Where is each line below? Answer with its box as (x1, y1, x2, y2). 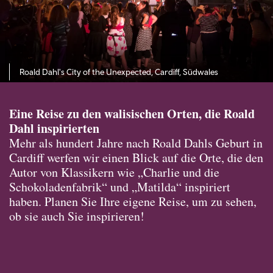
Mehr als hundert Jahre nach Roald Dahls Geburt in (9, 135, 263, 152)
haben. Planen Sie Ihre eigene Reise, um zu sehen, (9, 193, 257, 210)
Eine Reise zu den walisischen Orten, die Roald (9, 105, 255, 123)
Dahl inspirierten (9, 119, 99, 138)
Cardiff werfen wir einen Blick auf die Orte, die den (9, 149, 263, 166)
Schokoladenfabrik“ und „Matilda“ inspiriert (9, 179, 230, 196)
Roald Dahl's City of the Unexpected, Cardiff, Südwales (19, 66, 218, 77)
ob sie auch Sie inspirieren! (9, 208, 144, 225)
